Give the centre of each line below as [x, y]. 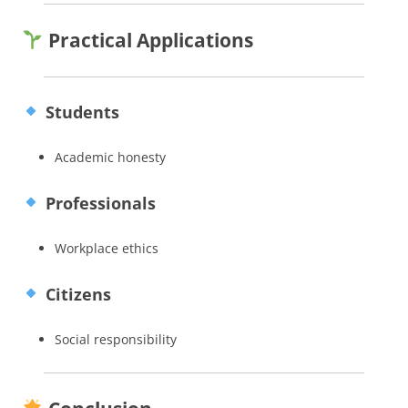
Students [80, 112]
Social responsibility [116, 339]
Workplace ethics [107, 248]
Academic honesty [110, 157]
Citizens [76, 294]
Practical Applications [148, 40]
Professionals [98, 203]
